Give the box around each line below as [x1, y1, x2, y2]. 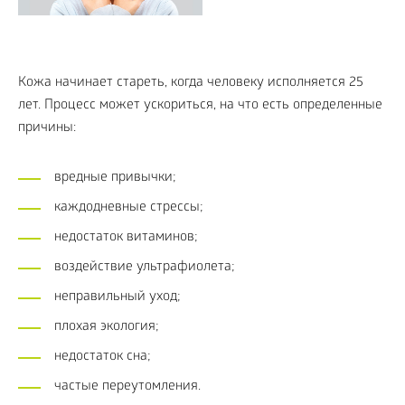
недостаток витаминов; [54, 229, 198, 246]
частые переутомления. [54, 378, 201, 395]
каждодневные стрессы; [54, 199, 203, 216]
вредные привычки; [54, 169, 176, 186]
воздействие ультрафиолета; [54, 259, 235, 276]
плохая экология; [54, 318, 159, 335]
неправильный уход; [54, 288, 181, 306]
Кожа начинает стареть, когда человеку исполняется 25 [18, 74, 363, 91]
